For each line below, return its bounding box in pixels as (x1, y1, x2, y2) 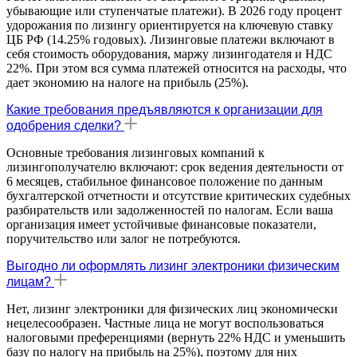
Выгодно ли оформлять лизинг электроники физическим (6, 258, 339, 273)
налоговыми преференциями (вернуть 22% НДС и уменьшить (6, 330, 345, 344)
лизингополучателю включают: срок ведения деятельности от (6, 159, 343, 174)
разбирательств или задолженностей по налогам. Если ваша (6, 202, 333, 217)
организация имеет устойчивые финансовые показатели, (6, 217, 316, 231)
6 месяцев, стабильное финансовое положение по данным (6, 174, 323, 188)
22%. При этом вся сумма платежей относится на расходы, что (6, 61, 347, 75)
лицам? (6, 274, 51, 288)
